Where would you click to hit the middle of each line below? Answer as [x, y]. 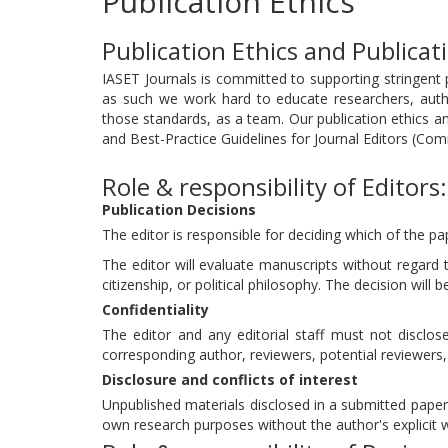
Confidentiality [155, 309]
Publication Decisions [179, 209]
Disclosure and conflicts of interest [230, 379]
